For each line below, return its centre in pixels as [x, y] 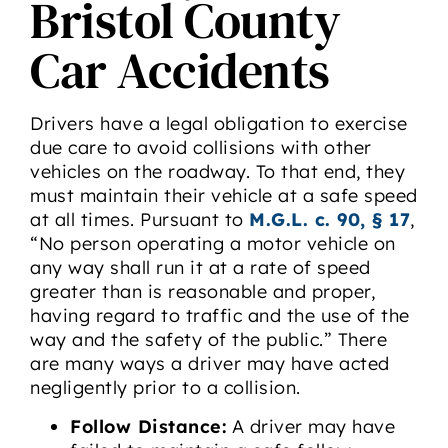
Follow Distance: [148, 427]
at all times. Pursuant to [139, 220]
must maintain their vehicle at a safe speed [224, 196]
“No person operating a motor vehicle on [213, 244]
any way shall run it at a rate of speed [200, 268]
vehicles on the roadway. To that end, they [217, 172]
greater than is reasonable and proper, [202, 292]
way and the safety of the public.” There [208, 340]
